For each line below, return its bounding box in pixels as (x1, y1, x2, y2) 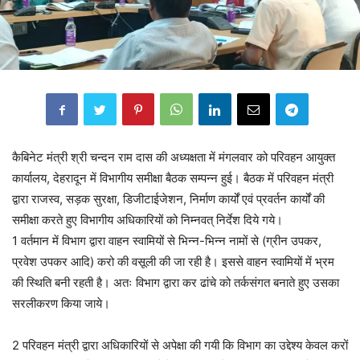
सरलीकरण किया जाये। (12, 296, 110, 311)
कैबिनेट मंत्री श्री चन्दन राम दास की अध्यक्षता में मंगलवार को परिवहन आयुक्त (12, 149, 335, 165)
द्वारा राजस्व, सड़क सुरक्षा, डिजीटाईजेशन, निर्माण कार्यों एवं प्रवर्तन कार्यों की (12, 191, 325, 207)
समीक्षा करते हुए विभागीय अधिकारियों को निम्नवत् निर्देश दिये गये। (12, 212, 283, 227)
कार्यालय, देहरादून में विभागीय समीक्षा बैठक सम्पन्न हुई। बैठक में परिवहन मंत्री (12, 170, 333, 186)
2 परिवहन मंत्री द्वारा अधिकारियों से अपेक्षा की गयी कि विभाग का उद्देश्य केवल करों (12, 337, 348, 353)
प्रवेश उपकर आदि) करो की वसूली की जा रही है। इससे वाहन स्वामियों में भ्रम (12, 254, 334, 269)
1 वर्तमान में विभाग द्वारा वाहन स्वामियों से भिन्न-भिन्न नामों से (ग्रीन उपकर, (12, 233, 321, 248)
